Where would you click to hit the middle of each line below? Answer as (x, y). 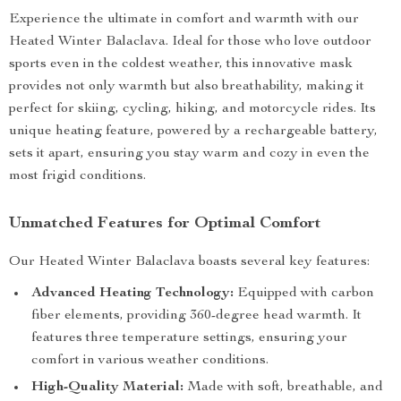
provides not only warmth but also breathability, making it (187, 87)
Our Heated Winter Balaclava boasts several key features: (189, 262)
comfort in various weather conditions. (150, 361)
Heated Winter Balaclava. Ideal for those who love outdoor (190, 42)
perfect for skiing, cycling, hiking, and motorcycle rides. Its (192, 109)
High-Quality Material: (107, 388)
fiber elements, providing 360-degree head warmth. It (196, 316)
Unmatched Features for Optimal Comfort (165, 224)
